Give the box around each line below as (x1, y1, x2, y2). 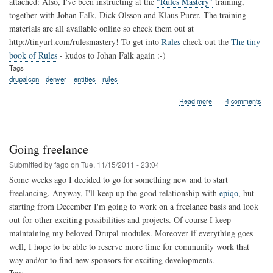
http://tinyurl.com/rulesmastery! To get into (9, 35, 161, 48)
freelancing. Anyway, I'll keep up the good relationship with (9, 186, 219, 199)
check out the (180, 35, 231, 48)
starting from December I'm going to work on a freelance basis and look (9, 200, 258, 212)
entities (73, 73, 96, 83)
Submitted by (9, 158, 54, 169)
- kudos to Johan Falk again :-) (57, 49, 166, 61)
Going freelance (9, 140, 88, 157)
